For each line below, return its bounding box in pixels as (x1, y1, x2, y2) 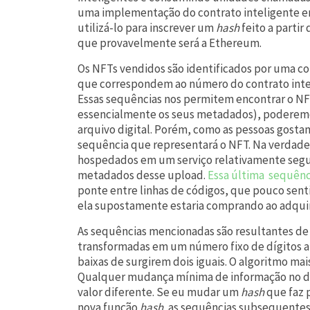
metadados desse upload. (77, 167, 208, 183)
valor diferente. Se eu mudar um (77, 284, 241, 300)
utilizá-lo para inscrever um (77, 19, 216, 35)
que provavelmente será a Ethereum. (77, 35, 262, 51)
